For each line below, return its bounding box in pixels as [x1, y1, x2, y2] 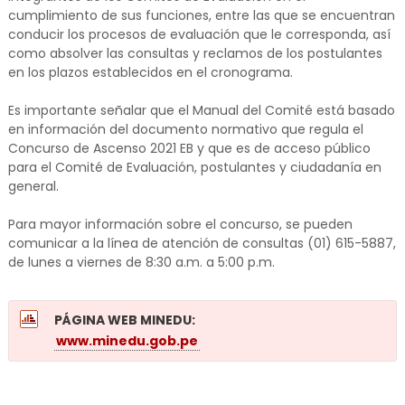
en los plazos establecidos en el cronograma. [7, 63, 293, 82]
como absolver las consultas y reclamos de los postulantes [7, 44, 382, 63]
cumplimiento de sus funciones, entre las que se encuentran [7, 6, 395, 25]
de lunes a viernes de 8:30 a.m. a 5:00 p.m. [7, 253, 275, 272]
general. [7, 177, 59, 196]
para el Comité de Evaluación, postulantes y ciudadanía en [7, 158, 381, 177]
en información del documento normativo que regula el [7, 120, 363, 139]
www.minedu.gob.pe [55, 332, 198, 351]
